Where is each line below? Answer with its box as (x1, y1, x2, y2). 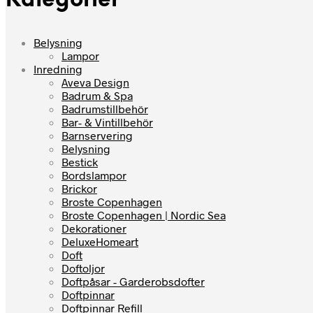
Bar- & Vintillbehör (61, 115, 153, 129)
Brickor (61, 182, 97, 196)
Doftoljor (61, 261, 105, 275)
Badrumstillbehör (61, 102, 148, 116)
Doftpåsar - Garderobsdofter (61, 275, 205, 289)
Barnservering (61, 129, 133, 143)
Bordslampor (61, 168, 126, 182)
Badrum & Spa (61, 89, 133, 103)
